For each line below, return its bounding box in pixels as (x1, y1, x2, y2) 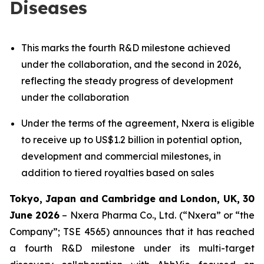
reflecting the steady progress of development (21, 75, 233, 87)
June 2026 (9, 209, 60, 221)
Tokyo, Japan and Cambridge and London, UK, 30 (9, 193, 255, 204)
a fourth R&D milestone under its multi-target (9, 242, 255, 254)
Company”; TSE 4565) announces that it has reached (9, 226, 255, 237)
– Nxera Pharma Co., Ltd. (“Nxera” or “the (60, 209, 255, 221)
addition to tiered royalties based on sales (21, 167, 214, 179)
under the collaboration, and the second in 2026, (21, 58, 241, 70)
